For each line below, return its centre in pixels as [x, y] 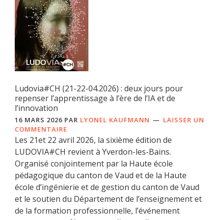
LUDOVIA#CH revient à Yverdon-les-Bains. [93, 152]
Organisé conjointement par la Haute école [94, 164]
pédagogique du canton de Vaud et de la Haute [101, 176]
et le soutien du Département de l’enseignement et [108, 199]
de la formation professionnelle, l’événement [97, 211]
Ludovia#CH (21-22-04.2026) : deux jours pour [99, 89]
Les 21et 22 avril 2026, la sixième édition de [93, 140]
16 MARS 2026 [39, 120]
